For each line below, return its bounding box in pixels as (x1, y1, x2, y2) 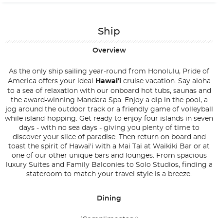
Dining (103, 195, 121, 202)
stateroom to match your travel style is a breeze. (26, 171, 192, 178)
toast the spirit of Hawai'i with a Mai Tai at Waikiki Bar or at (8, 143, 210, 150)
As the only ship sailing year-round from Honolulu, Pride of (9, 68, 209, 75)
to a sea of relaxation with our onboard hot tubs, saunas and (7, 88, 211, 95)
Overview (98, 47, 126, 54)
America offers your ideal (7, 78, 95, 85)
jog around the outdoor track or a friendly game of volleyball (5, 106, 213, 113)
